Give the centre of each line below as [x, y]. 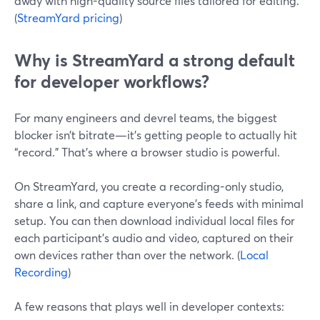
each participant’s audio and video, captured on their [154, 237]
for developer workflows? [112, 81]
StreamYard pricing [68, 17]
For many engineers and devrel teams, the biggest [146, 117]
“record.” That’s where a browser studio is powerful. [147, 152]
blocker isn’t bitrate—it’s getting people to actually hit [156, 135]
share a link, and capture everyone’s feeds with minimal [159, 203]
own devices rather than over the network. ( [127, 255]
